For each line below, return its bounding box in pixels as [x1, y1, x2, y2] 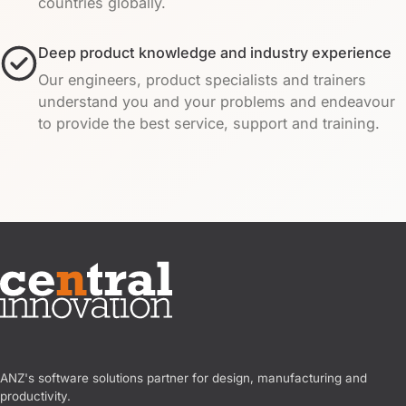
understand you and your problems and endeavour [38, 92, 395, 111]
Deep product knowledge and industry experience [38, 43, 391, 62]
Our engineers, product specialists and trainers [38, 70, 366, 89]
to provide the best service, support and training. [38, 113, 380, 132]
